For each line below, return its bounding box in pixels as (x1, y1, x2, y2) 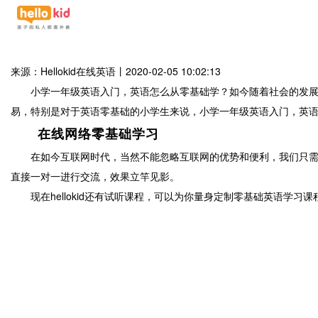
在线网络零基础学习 (11, 124, 159, 143)
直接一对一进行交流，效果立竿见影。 (11, 169, 180, 183)
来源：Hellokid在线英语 (11, 64, 116, 78)
